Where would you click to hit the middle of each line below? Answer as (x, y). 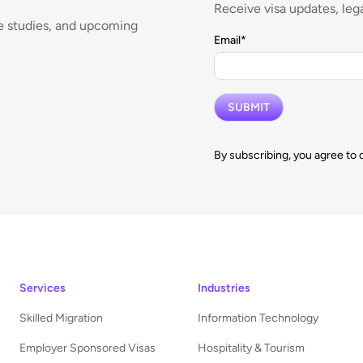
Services (43, 288)
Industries (224, 288)
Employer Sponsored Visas (88, 348)
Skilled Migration (61, 318)
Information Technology (258, 318)
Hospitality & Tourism (251, 348)
